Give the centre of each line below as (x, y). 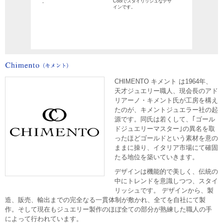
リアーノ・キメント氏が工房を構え (166, 101)
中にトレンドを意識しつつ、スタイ (166, 181)
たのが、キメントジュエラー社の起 (166, 110)
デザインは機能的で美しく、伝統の (166, 172)
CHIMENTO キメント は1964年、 (163, 82)
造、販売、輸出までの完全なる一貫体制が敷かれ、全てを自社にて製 (105, 200)
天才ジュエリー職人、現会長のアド (166, 91)
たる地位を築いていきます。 (157, 157)
